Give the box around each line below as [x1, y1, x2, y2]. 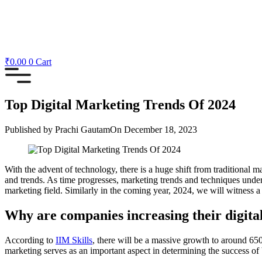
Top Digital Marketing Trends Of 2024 [5, 96, 236, 112]
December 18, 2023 [124, 124, 197, 135]
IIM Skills [56, 235, 92, 245]
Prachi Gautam [53, 124, 110, 135]
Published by [5, 124, 53, 135]
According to [5, 235, 56, 245]
